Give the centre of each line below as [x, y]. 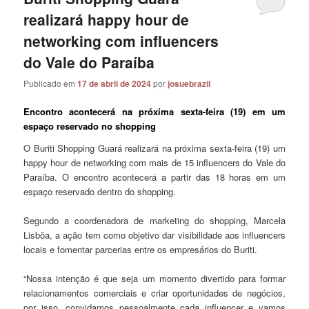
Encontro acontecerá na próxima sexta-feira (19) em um [154, 112]
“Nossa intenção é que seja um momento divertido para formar [154, 278]
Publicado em [51, 83]
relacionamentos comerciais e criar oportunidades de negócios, [154, 293]
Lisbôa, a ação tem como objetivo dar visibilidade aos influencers [154, 235]
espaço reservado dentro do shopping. [100, 191]
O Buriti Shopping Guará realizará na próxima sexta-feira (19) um [154, 148]
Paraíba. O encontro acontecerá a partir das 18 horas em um [154, 177]
